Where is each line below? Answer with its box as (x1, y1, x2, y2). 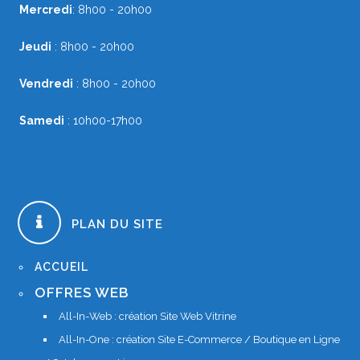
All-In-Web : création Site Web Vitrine (59, 310, 236, 323)
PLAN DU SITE (72, 217, 163, 232)
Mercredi (19, 3, 72, 17)
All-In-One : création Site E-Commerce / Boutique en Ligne (59, 333, 340, 346)
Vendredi (19, 77, 73, 91)
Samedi (19, 114, 64, 128)
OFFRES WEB (35, 284, 129, 301)
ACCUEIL (35, 260, 88, 274)
